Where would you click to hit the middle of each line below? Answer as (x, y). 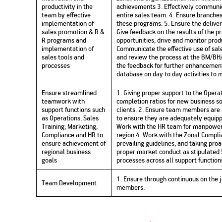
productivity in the (67, 6)
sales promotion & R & (73, 32)
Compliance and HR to (73, 135)
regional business (66, 152)
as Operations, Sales (70, 118)
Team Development (69, 183)
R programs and (64, 40)
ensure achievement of (74, 143)
